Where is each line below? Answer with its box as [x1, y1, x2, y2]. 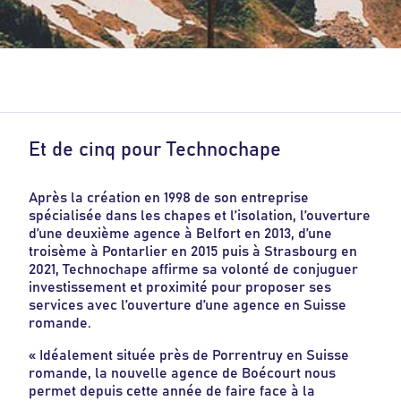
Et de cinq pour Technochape [29, 139, 281, 160]
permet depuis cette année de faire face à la [29, 383, 315, 398]
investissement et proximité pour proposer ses [29, 279, 331, 294]
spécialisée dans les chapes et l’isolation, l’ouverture [29, 208, 371, 223]
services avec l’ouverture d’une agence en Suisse [29, 297, 346, 312]
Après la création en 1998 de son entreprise [29, 190, 309, 205]
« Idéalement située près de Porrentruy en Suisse [29, 347, 349, 363]
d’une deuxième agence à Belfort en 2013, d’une [29, 226, 332, 241]
